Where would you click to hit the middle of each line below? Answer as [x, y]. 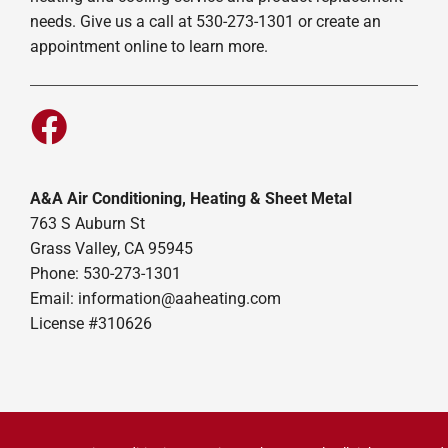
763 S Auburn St [87, 224]
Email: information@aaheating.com [155, 299]
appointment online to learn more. [148, 47]
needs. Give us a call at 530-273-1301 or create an [205, 22]
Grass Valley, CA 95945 [111, 249]
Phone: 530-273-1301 [105, 274]
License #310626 [90, 324]
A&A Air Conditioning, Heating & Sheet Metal [190, 199]
